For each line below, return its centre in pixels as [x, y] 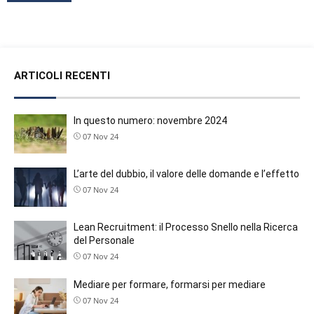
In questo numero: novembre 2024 [150, 120]
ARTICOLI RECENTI [62, 75]
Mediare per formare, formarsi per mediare [170, 284]
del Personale [104, 240]
